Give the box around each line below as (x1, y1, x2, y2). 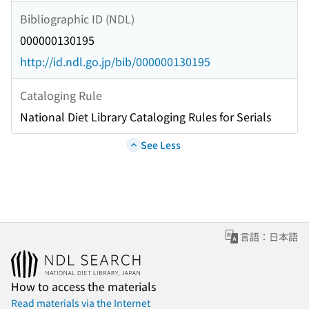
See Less (140, 137, 181, 152)
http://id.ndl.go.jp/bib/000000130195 (20, 53, 210, 70)
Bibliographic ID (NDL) (20, 10, 134, 27)
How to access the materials (11, 278, 156, 295)
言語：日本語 (240, 230, 298, 244)
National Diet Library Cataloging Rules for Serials (20, 108, 271, 126)
